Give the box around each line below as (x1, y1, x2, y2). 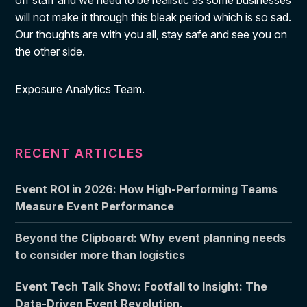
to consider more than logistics (15, 248, 186, 262)
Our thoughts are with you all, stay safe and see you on (15, 27, 288, 41)
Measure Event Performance (15, 199, 175, 213)
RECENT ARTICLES (15, 146, 145, 160)
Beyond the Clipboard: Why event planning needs (15, 231, 286, 245)
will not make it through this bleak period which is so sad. (15, 10, 292, 24)
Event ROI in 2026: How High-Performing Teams (15, 182, 278, 196)
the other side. (15, 45, 86, 58)
